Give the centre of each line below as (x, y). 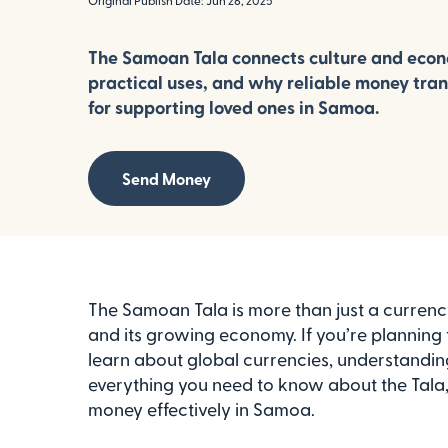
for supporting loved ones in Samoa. (233, 106)
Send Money (166, 178)
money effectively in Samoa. (201, 408)
